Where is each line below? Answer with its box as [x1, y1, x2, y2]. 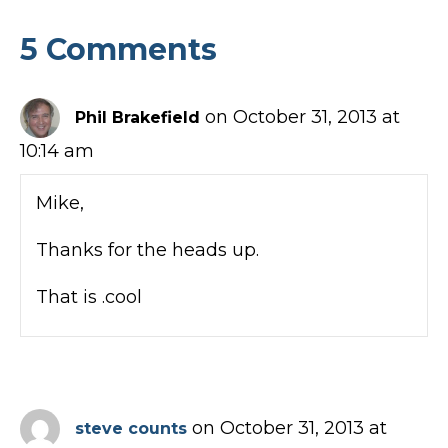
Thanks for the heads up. [36, 238, 259, 261]
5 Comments [20, 30, 217, 68]
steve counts [75, 418, 187, 438]
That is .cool [36, 285, 142, 308]
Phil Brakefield [75, 107, 200, 127]
